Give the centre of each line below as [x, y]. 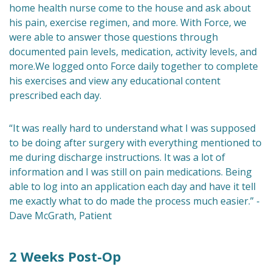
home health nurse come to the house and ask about [130, 8]
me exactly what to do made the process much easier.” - [134, 201]
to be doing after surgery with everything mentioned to [135, 143]
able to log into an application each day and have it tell [132, 186]
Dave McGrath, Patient [60, 216]
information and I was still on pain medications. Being [131, 172]
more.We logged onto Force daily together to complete [134, 66]
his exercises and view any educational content [115, 81]
